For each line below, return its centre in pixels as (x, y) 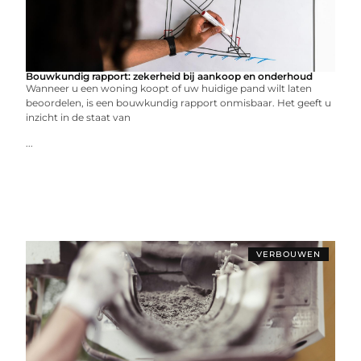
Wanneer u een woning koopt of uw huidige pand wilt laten (169, 88)
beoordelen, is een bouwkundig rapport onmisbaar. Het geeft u (179, 103)
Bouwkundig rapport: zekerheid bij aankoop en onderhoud (170, 76)
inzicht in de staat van (79, 117)
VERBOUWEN (288, 254)
